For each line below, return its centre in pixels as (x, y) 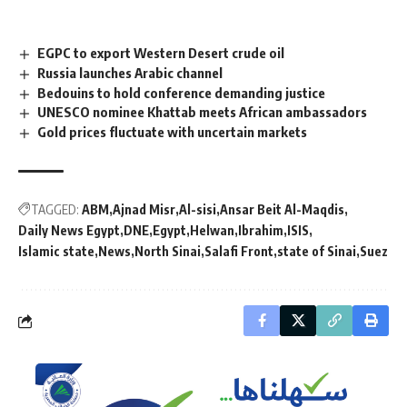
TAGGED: (55, 210)
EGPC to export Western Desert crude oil (161, 52)
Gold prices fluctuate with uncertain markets (173, 132)
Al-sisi (198, 210)
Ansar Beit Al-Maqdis (282, 210)
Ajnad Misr (144, 210)
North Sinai (168, 252)
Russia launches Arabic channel (130, 72)
